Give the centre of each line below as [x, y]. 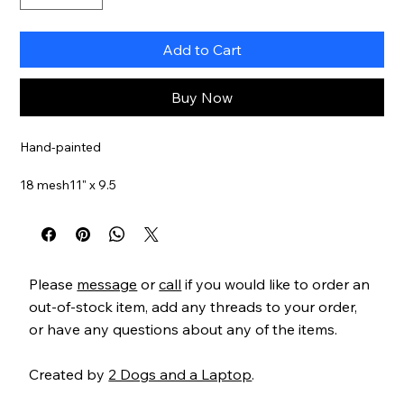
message [107, 284]
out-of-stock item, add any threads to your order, [193, 306]
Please [53, 284]
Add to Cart [202, 49]
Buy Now [202, 97]
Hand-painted [61, 147]
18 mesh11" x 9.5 [69, 184]
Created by [69, 374]
